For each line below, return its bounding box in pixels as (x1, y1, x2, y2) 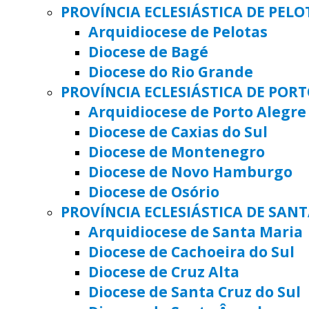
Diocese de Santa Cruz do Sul (88, 281, 301, 301)
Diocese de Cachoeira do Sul (88, 241, 295, 261)
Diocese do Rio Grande (88, 61, 253, 81)
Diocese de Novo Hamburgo (88, 161, 292, 181)
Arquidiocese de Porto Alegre (88, 101, 306, 121)
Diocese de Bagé (88, 41, 208, 61)
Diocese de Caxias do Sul (88, 121, 268, 141)
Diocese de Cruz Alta (88, 261, 239, 281)
